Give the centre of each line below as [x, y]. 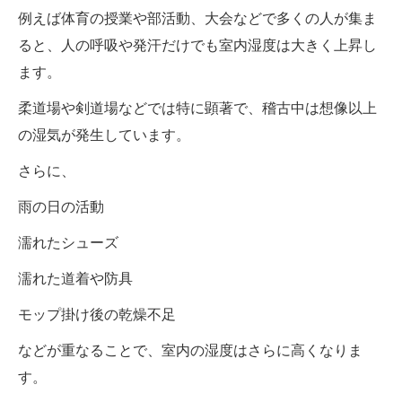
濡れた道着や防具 [75, 279]
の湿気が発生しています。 [104, 135]
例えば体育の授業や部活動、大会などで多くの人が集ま [197, 19]
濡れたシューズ [68, 243]
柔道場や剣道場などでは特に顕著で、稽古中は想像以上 [197, 109]
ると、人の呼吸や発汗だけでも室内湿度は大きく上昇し [197, 46]
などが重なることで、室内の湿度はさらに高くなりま [190, 351]
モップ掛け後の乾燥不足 [97, 315]
